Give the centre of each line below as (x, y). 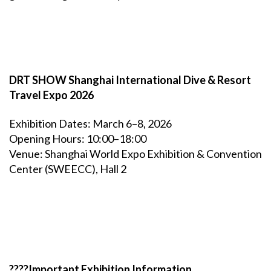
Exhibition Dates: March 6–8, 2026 (90, 124)
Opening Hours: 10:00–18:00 (78, 139)
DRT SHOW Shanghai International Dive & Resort (130, 80)
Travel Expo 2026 (51, 95)
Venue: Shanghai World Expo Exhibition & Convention (135, 154)
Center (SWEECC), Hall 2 (68, 169)
